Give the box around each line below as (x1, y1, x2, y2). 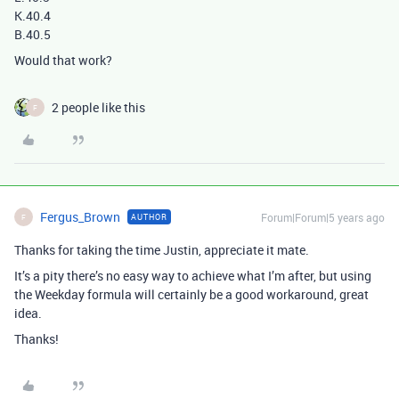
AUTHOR (131, 211, 167, 223)
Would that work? (14, 52, 112, 69)
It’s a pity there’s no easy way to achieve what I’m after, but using (14, 267, 371, 284)
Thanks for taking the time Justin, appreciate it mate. (14, 241, 309, 258)
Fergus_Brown (40, 208, 120, 225)
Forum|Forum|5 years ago (261, 210, 385, 224)
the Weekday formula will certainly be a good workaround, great (14, 286, 369, 303)
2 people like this (52, 99, 145, 116)
